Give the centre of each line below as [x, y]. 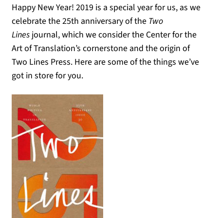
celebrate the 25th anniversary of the [80, 21]
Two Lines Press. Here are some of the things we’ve [105, 62]
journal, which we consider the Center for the [113, 35]
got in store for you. [47, 76]
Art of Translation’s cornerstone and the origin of [101, 48]
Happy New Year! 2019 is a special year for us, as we [106, 8]
